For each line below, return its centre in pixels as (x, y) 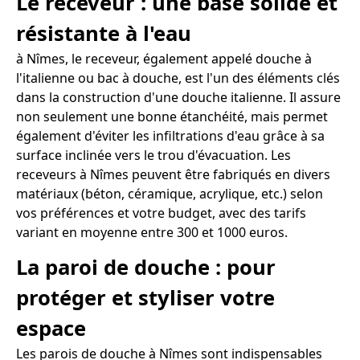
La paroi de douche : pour (146, 267)
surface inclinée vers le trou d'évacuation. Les (153, 155)
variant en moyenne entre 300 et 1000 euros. (152, 233)
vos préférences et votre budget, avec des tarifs (161, 213)
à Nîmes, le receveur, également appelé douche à (164, 59)
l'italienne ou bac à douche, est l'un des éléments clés (178, 78)
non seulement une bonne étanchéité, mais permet (172, 117)
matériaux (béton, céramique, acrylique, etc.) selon (170, 194)
